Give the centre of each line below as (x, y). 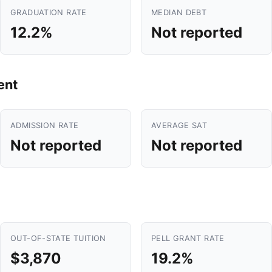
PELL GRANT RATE (188, 238)
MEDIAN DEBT (179, 12)
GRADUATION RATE (49, 12)
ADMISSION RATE (45, 125)
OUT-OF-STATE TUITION (58, 238)
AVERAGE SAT (179, 125)
